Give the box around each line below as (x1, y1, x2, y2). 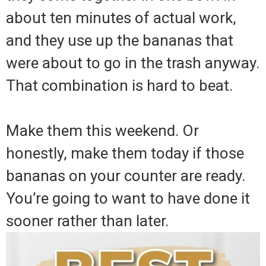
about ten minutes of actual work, (6, 9, 236, 27)
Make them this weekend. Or (6, 122, 199, 140)
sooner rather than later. (6, 212, 169, 230)
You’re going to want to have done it (6, 189, 250, 208)
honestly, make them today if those (6, 144, 244, 163)
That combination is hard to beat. (6, 77, 233, 95)
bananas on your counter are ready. (6, 167, 245, 185)
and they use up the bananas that (6, 31, 233, 50)
